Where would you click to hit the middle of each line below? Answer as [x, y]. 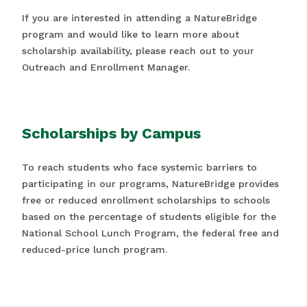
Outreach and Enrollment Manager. [106, 67]
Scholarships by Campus [111, 133]
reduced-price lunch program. [95, 249]
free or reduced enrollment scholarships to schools [146, 200]
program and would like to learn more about [131, 34]
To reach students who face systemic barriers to [139, 167]
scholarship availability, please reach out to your [138, 51]
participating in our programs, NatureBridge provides [150, 184]
